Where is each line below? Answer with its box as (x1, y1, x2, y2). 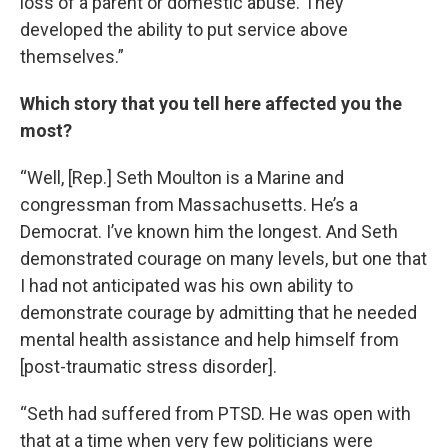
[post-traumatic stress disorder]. (20, 356, 277, 377)
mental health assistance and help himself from (20, 329, 399, 350)
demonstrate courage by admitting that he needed (20, 302, 417, 323)
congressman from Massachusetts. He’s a (20, 194, 358, 215)
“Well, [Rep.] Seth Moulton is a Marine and (20, 167, 344, 188)
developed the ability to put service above (20, 19, 348, 40)
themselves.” (20, 46, 124, 67)
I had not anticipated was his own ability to (20, 275, 353, 296)
